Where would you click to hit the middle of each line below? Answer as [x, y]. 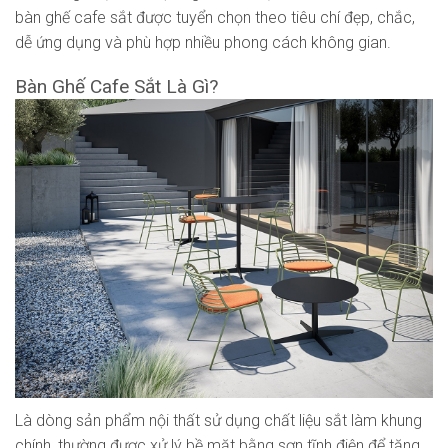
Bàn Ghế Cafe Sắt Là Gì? [116, 87]
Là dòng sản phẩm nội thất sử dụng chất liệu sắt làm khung [218, 420]
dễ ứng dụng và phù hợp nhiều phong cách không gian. [203, 42]
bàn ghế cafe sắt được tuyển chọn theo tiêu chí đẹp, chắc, [215, 17]
